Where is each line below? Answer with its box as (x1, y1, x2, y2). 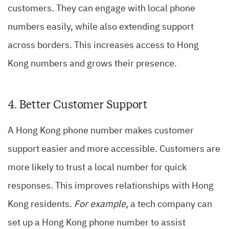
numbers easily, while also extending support (8, 22, 194, 32)
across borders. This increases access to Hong (8, 41, 199, 51)
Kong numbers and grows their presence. (8, 59, 177, 69)
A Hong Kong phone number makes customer (8, 126, 194, 136)
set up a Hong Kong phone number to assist (8, 218, 186, 228)
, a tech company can (126, 200, 212, 210)
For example (74, 200, 126, 210)
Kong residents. (8, 200, 74, 210)
